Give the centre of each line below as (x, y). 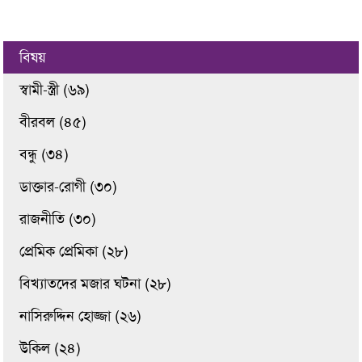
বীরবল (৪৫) (53, 122)
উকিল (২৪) (51, 348)
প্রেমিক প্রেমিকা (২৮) (74, 251)
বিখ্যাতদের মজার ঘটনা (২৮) (96, 284)
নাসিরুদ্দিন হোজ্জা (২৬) (81, 316)
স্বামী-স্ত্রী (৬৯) (55, 90)
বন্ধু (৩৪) (44, 154)
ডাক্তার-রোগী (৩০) (69, 187)
